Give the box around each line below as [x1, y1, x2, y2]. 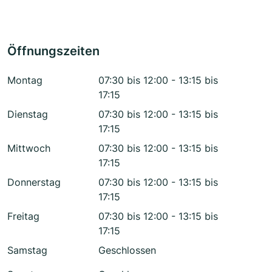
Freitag [7, 210, 39, 223]
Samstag [7, 244, 47, 257]
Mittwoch [7, 142, 50, 155]
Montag [7, 74, 42, 87]
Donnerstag [7, 176, 61, 189]
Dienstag [7, 108, 48, 121]
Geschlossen [98, 244, 156, 257]
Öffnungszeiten [7, 44, 100, 59]
